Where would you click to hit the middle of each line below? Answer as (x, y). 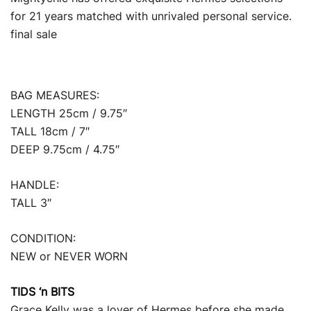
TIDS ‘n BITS (42, 292)
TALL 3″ (31, 203)
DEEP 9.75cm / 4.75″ (67, 149)
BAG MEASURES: (55, 95)
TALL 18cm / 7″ (50, 131)
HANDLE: (35, 185)
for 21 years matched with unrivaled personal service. (151, 16)
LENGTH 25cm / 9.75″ (69, 113)
